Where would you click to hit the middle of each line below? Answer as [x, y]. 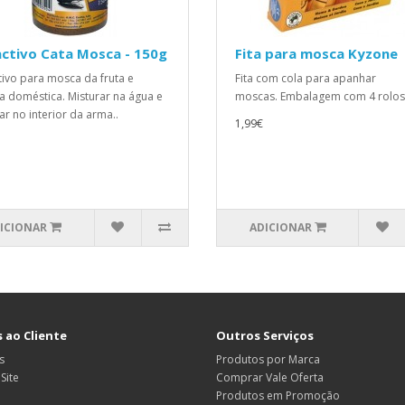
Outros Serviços [265, 335]
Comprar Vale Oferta [270, 377]
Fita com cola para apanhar [306, 78]
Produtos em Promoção [278, 395]
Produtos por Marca [268, 359]
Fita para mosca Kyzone [316, 53]
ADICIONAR [280, 227]
